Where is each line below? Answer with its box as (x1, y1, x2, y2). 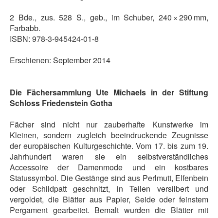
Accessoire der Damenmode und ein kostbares (10, 161, 208, 173)
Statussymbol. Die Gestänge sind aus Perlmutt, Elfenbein (10, 172, 208, 183)
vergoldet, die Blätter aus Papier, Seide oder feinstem (10, 193, 208, 205)
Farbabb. (10, 22, 40, 34)
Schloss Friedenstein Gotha (10, 97, 112, 109)
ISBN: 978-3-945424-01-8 (10, 33, 99, 44)
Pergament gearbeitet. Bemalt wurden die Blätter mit (10, 204, 208, 216)
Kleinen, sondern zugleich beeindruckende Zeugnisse (10, 129, 208, 141)
